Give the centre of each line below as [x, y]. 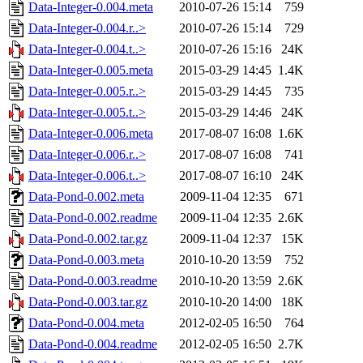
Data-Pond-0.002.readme [93, 218]
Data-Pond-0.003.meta [86, 260]
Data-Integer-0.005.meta [91, 70]
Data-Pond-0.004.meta [86, 323]
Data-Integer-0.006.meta [91, 134]
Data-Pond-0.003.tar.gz [88, 302]
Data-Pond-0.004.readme [93, 344]
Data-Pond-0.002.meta [86, 197]
